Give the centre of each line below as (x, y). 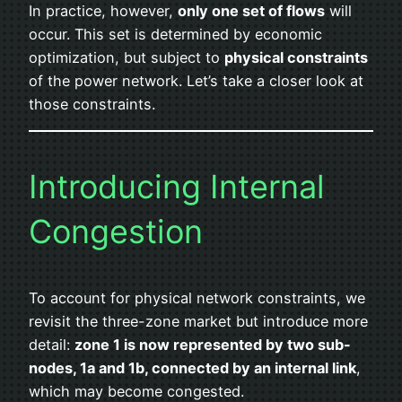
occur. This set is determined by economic (175, 34)
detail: (52, 345)
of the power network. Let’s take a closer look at (196, 80)
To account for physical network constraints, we (197, 298)
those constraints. (92, 104)
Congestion (116, 232)
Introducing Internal (177, 187)
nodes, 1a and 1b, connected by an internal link (192, 368)
